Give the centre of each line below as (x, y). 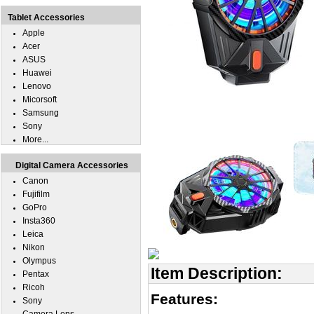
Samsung (41, 113)
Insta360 (39, 221)
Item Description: (217, 273)
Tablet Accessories (46, 18)
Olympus (39, 261)
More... (35, 139)
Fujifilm (36, 194)
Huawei (37, 73)
